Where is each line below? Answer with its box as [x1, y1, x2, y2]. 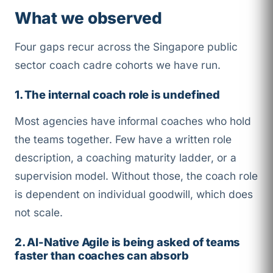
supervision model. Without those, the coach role [15, 169, 258, 182]
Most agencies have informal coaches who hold [15, 114, 251, 127]
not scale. [15, 205, 63, 219]
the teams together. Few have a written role [15, 132, 232, 146]
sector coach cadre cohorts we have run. [15, 58, 221, 72]
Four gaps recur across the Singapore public [15, 40, 238, 54]
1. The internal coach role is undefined [15, 88, 220, 102]
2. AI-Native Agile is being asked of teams [15, 235, 241, 249]
